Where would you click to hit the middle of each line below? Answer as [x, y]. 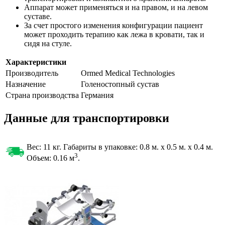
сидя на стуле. [48, 44]
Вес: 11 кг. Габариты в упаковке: [83, 147]
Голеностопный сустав [120, 84]
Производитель [32, 73]
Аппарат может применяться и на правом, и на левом [116, 8]
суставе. [38, 17]
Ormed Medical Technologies [128, 73]
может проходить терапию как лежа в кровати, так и [114, 35]
